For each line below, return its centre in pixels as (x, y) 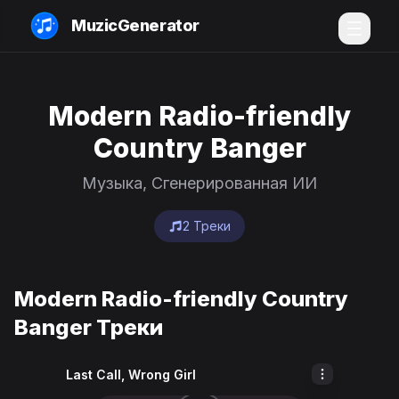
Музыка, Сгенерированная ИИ (199, 183)
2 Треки (207, 226)
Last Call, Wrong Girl (131, 375)
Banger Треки (89, 327)
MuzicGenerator (135, 25)
